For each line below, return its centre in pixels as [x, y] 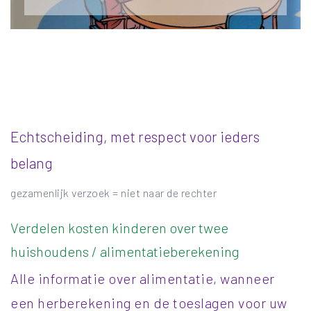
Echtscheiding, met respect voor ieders [135, 136]
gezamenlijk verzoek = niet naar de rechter [114, 192]
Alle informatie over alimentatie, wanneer [143, 278]
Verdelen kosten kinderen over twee [119, 227]
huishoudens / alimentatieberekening [125, 251]
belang [32, 162]
